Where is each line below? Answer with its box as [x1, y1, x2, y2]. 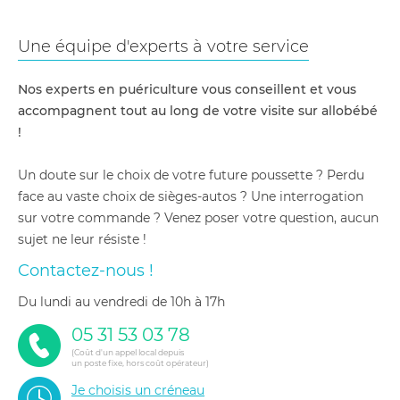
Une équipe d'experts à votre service [18, 37, 309, 56]
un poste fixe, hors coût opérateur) [71, 358, 209, 368]
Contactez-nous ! [18, 261, 154, 280]
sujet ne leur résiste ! [18, 231, 146, 247]
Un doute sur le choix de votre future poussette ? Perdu [18, 167, 364, 183]
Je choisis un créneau [71, 382, 204, 398]
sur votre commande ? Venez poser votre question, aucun [18, 210, 379, 226]
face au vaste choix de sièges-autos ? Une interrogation [18, 188, 363, 204]
